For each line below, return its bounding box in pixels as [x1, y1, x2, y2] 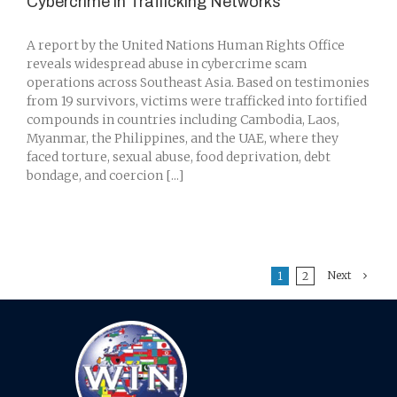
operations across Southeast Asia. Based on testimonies [27, 74, 370, 90]
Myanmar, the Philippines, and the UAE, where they [27, 130, 339, 146]
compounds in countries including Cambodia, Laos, [27, 112, 339, 128]
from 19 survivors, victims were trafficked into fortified [27, 93, 367, 109]
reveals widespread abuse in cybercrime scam [27, 56, 307, 72]
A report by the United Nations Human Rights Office [27, 37, 345, 53]
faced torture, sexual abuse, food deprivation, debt [27, 149, 331, 165]
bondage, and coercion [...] [27, 167, 183, 183]
